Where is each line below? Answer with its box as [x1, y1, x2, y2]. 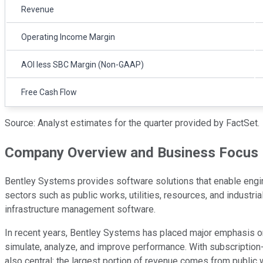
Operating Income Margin [21, 32, 115, 42]
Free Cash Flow [21, 87, 77, 97]
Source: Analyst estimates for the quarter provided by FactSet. [5, 117, 259, 129]
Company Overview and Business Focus [5, 144, 258, 161]
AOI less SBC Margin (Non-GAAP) [21, 59, 144, 69]
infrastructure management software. [5, 204, 156, 215]
